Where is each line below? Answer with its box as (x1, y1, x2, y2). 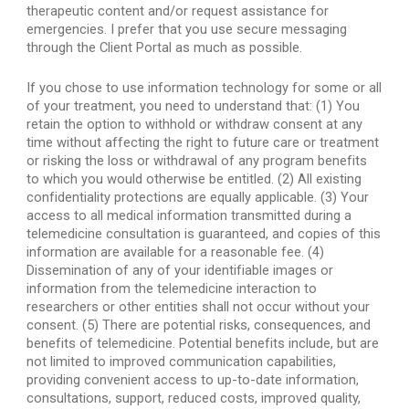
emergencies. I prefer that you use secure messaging (26, 21, 348, 37)
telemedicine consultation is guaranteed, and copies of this (26, 225, 382, 242)
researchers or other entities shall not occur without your (26, 299, 371, 315)
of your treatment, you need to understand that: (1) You (26, 98, 361, 114)
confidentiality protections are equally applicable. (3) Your (26, 189, 370, 205)
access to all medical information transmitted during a (26, 207, 352, 224)
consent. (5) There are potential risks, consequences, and (26, 317, 372, 333)
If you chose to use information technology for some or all (26, 79, 383, 96)
